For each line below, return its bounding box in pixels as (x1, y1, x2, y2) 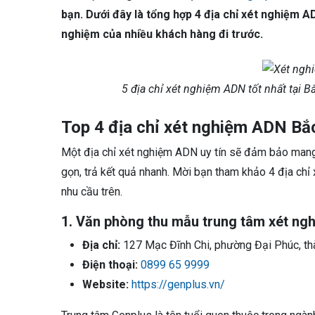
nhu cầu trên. (61, 184, 122, 198)
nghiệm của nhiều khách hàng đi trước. (61, 27, 263, 41)
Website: (82, 277, 129, 291)
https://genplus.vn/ (131, 277, 225, 291)
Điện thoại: (82, 257, 138, 271)
